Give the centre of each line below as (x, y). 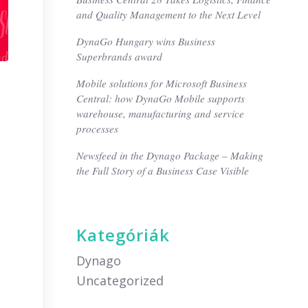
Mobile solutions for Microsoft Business (162, 83)
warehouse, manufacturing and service (161, 113)
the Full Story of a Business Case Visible (163, 170)
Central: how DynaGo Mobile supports (161, 98)
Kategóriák (123, 235)
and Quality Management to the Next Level (169, 14)
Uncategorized (120, 280)
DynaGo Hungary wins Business (146, 41)
